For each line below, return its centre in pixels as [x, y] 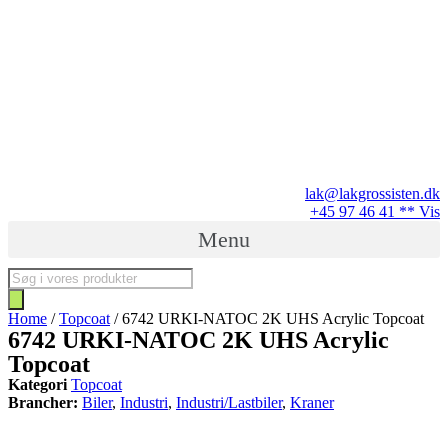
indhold [31, 51]
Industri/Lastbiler [229, 402]
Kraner [312, 402]
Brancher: [43, 402]
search [27, 293]
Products [34, 275]
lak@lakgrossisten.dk [372, 193]
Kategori [37, 384]
